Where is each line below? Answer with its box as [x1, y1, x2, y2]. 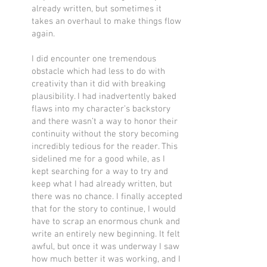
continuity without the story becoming [32, 129, 179, 139]
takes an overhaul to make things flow [32, 16, 181, 27]
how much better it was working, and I [32, 254, 181, 265]
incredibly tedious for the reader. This [32, 141, 178, 152]
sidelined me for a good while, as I [32, 154, 165, 164]
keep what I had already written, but [32, 179, 172, 190]
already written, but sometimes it [32, 4, 162, 14]
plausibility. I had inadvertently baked [32, 91, 176, 102]
